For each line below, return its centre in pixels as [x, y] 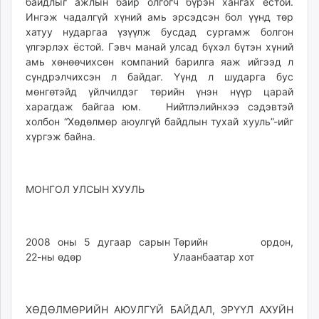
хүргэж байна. [61, 136]
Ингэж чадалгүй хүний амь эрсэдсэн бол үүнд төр [159, 17]
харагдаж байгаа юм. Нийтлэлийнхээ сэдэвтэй [159, 106]
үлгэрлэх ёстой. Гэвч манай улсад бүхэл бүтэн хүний [159, 47]
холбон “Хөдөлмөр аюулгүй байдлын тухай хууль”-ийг [159, 121]
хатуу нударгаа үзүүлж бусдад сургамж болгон [159, 32]
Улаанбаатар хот [214, 257]
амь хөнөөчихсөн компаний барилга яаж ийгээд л [159, 62]
